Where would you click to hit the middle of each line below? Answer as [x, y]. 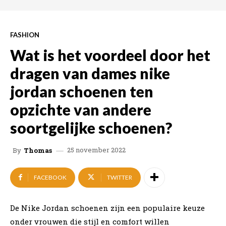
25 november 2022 [96, 150]
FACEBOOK [50, 177]
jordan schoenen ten [82, 91]
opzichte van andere [81, 109]
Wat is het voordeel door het [110, 55]
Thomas [38, 150]
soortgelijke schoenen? [91, 127]
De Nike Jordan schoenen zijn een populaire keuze [107, 208]
